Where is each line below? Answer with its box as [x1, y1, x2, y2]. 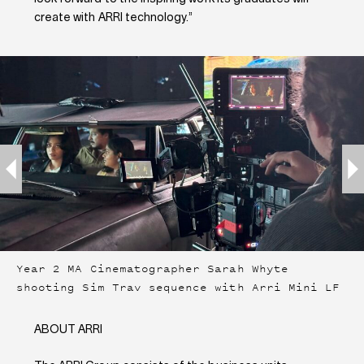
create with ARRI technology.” [33, 12, 193, 24]
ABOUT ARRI [33, 324, 103, 336]
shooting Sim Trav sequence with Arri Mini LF [16, 280, 340, 295]
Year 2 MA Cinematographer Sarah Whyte [16, 262, 288, 276]
